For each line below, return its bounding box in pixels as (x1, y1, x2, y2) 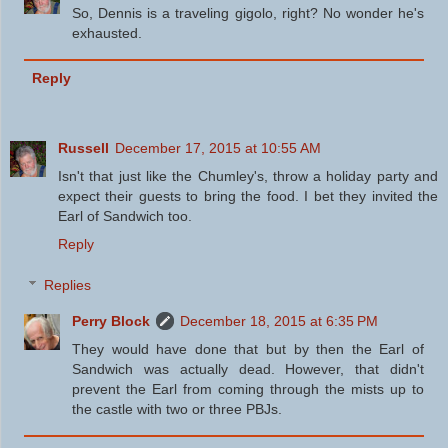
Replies (44, 277, 92, 294)
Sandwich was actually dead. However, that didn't (72, 361, 424, 378)
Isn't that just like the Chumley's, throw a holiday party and (58, 167, 438, 184)
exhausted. (72, 24, 143, 41)
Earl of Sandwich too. (58, 207, 192, 224)
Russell (58, 139, 109, 156)
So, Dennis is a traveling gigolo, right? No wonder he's (72, 4, 424, 21)
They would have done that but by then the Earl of (72, 341, 424, 358)
